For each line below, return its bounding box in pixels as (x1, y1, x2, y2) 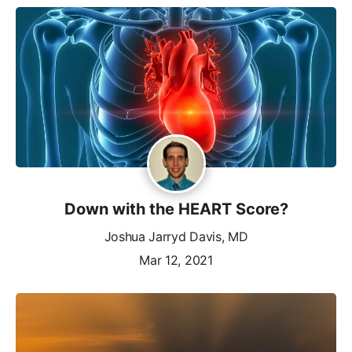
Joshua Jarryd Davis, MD (104, 228, 248, 244)
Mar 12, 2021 (139, 251, 213, 268)
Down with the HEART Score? (64, 199, 288, 218)
